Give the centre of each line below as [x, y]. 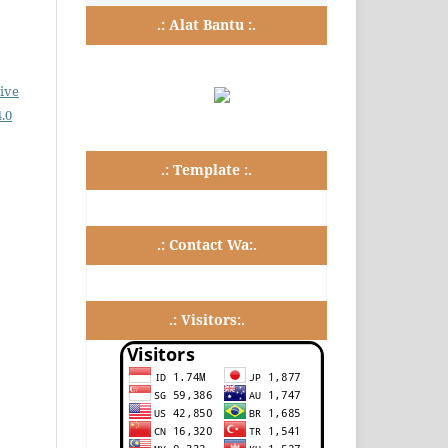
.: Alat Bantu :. [206, 25]
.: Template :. [206, 170]
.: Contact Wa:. [206, 245]
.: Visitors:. [206, 320]
